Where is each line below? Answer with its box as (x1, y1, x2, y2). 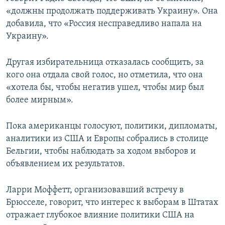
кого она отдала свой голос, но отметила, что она (6, 70, 203, 80)
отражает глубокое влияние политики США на (6, 210, 194, 220)
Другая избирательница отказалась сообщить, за (6, 57, 204, 67)
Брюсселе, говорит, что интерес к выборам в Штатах (6, 197, 218, 207)
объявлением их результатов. (6, 159, 125, 169)
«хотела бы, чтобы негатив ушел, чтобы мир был (6, 82, 204, 92)
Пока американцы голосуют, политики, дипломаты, (6, 121, 217, 131)
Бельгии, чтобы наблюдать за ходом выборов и (6, 146, 196, 156)
